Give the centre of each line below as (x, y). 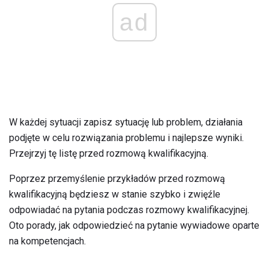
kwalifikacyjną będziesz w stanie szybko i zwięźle (115, 194)
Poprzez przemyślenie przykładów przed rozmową (117, 178)
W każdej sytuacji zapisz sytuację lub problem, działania (126, 122)
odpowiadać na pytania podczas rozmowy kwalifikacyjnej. (129, 210)
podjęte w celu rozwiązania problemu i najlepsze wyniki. (126, 138)
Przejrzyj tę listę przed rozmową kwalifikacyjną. (109, 153)
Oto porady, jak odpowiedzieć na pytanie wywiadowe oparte (134, 225)
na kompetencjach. (47, 241)
